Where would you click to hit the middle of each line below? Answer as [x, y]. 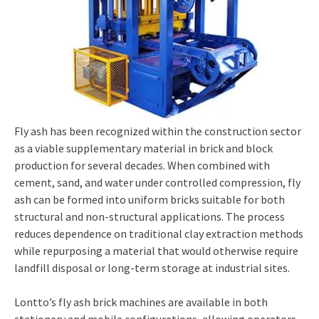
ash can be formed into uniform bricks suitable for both [150, 199]
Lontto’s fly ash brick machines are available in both [141, 302]
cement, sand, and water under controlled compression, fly [157, 182]
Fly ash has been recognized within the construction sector [158, 131]
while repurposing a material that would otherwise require [156, 250]
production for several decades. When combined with [142, 165]
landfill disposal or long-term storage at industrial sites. [152, 267]
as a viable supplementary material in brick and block [143, 148]
